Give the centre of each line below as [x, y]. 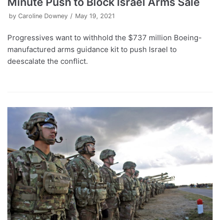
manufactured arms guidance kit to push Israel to [92, 50]
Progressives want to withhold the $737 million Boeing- [105, 38]
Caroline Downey [43, 16]
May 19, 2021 [95, 16]
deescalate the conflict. [48, 61]
